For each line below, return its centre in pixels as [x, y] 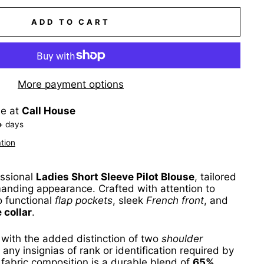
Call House [48, 111]
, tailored [215, 177]
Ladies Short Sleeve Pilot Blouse [115, 177]
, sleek [129, 201]
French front [175, 201]
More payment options [71, 85]
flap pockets [84, 201]
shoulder [182, 239]
